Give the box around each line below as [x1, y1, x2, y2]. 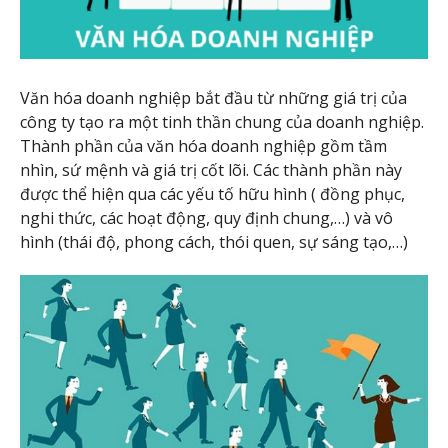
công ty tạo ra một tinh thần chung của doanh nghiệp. [20, 111, 424, 134]
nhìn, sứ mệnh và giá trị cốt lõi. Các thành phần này [20, 159, 402, 182]
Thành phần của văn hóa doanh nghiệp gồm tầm [20, 135, 387, 158]
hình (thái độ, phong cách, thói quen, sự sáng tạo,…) [20, 231, 408, 254]
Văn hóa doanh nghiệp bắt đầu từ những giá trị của [20, 87, 407, 110]
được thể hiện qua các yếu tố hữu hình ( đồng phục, [20, 183, 405, 206]
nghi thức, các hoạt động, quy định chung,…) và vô [20, 207, 393, 230]
